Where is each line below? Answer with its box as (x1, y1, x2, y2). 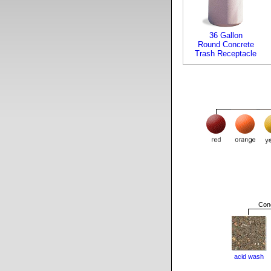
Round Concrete (197, 40, 254, 49)
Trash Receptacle (195, 49, 256, 58)
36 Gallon (209, 31, 243, 40)
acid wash (233, 253, 264, 260)
